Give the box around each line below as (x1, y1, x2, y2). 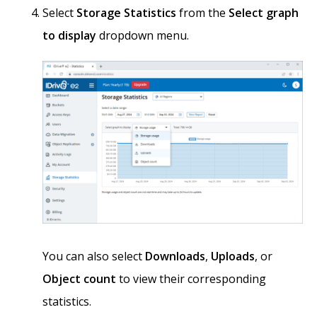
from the (176, 5, 229, 21)
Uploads (211, 248, 255, 265)
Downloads (145, 248, 205, 265)
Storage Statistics (76, 5, 176, 21)
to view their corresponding (116, 271, 266, 287)
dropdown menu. (96, 28, 189, 44)
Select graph (229, 5, 299, 21)
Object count (42, 271, 116, 287)
